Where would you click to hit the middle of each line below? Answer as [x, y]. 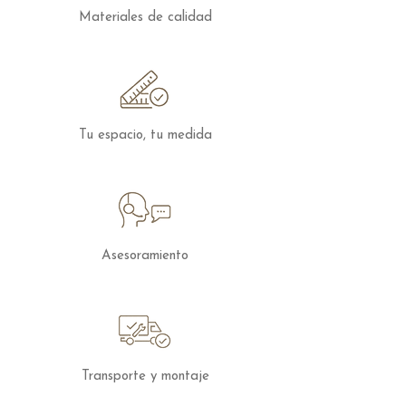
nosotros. [46, 14]
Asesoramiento [145, 256]
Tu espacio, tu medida [145, 135]
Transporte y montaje [145, 377]
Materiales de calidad [145, 18]
